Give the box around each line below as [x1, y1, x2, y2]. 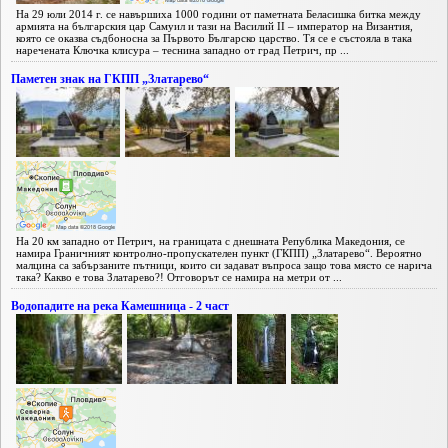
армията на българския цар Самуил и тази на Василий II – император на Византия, [16, 19, 413, 32]
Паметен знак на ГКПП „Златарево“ [11, 71, 209, 86]
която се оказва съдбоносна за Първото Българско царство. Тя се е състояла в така [16, 31, 412, 44]
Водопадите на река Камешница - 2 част [11, 298, 229, 313]
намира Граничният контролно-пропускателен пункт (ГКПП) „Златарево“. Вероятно [16, 246, 422, 259]
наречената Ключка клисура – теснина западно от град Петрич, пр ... [16, 43, 349, 56]
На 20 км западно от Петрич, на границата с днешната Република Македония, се [16, 234, 405, 247]
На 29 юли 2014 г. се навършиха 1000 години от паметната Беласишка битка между [16, 7, 421, 20]
